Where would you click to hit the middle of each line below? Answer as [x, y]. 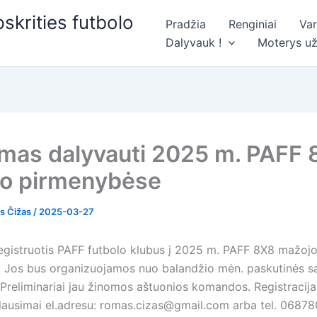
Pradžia [185, 24]
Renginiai [252, 24]
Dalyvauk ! [193, 42]
